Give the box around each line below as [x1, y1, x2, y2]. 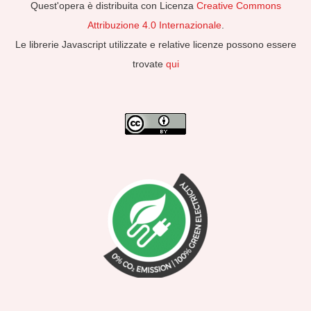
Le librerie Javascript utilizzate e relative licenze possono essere [15, 38, 296, 50]
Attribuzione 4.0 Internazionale [87, 19, 221, 31]
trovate [132, 58, 166, 69]
